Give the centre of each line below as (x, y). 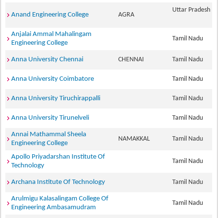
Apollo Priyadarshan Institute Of (58, 157)
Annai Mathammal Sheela (49, 135)
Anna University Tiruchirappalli (56, 99)
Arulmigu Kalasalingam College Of (60, 199)
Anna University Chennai (47, 60)
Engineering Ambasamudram (54, 208)
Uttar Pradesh (191, 10)
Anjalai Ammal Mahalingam (52, 34)
